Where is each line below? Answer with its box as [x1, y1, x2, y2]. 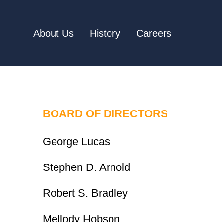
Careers [136, 27, 171, 39]
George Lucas [43, 135, 110, 148]
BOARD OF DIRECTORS [43, 108, 168, 120]
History [90, 27, 120, 39]
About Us [33, 27, 74, 39]
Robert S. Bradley [43, 187, 128, 199]
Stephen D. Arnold [43, 161, 130, 173]
